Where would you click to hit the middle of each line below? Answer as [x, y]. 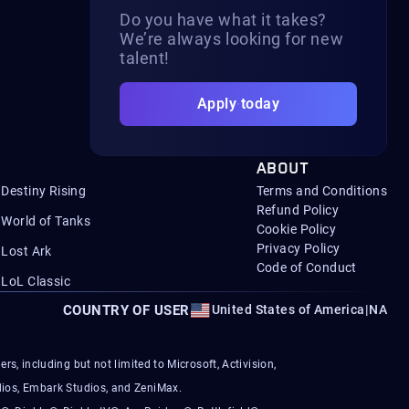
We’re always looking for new [232, 39]
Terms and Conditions [321, 191]
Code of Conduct [306, 267]
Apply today [238, 104]
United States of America [288, 309]
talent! [145, 58]
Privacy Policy [298, 248]
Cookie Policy [296, 229]
